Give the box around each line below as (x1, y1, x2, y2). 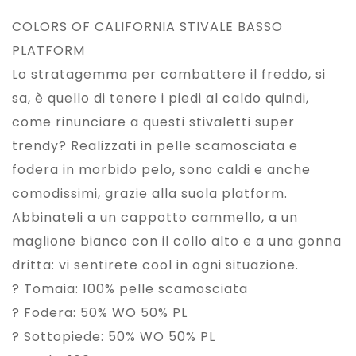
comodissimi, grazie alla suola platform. (12, 184, 288, 203)
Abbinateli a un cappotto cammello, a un (12, 208, 298, 227)
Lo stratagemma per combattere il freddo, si (12, 65, 326, 84)
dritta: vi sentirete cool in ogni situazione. (12, 256, 299, 275)
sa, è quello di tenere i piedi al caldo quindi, (12, 89, 309, 108)
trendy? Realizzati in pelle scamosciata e (12, 137, 298, 156)
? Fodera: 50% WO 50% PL (12, 304, 188, 323)
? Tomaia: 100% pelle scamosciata (12, 280, 248, 299)
